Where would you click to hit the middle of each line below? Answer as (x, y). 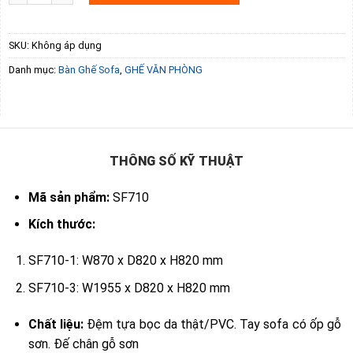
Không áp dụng (67, 46)
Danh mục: (33, 70)
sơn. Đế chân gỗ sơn (83, 344)
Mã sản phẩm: (69, 197)
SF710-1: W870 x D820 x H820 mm (125, 261)
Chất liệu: (56, 324)
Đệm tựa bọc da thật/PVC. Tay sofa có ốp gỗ (213, 324)
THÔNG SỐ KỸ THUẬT (176, 161)
